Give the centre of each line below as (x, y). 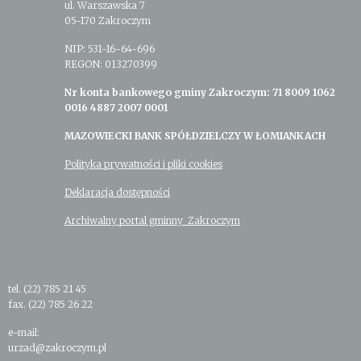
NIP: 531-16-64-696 (110, 48)
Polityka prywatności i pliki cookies (143, 164)
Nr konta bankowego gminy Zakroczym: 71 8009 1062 (200, 92)
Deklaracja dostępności (117, 192)
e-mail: (24, 332)
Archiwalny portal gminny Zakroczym (152, 220)
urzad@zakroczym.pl (57, 347)
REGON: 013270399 (111, 64)
